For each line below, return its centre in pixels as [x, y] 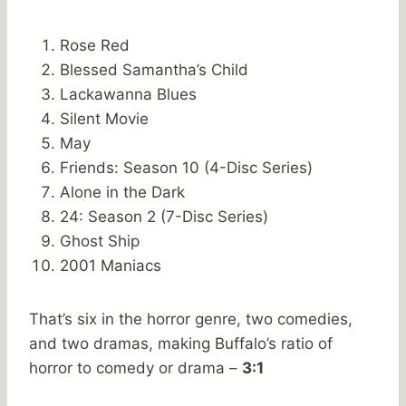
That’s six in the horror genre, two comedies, [191, 319]
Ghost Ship [100, 241]
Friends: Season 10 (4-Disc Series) [186, 167]
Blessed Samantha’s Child [154, 69]
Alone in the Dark [122, 192]
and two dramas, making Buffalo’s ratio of [181, 343]
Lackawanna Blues [128, 94]
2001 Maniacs [111, 265]
